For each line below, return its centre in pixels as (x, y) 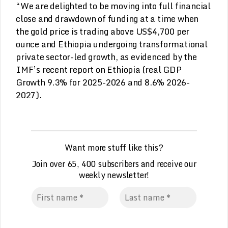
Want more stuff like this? (114, 148)
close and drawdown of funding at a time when (107, 19)
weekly (92, 175)
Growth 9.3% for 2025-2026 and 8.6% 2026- (103, 82)
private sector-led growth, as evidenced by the (106, 57)
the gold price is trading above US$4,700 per (103, 32)
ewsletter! (131, 175)
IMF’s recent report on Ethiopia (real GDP (99, 70)
